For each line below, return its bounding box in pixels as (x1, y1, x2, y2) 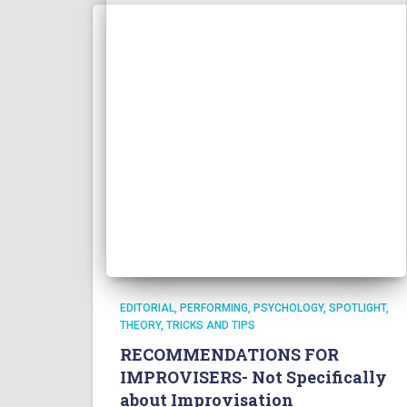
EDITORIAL (120, 302, 174, 314)
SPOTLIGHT (329, 302, 386, 314)
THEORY (120, 319, 161, 332)
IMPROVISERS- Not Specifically (120, 366, 387, 388)
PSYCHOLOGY (253, 302, 323, 314)
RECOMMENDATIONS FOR (120, 343, 339, 365)
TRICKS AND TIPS (166, 319, 255, 332)
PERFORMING (180, 302, 248, 314)
